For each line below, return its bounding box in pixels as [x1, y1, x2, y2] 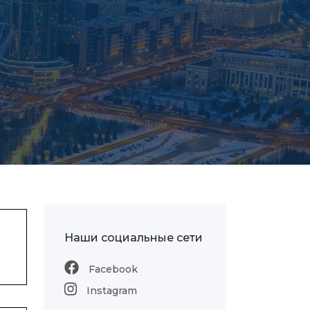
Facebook [86, 263, 138, 275]
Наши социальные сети [64, 231, 203, 244]
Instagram [84, 284, 138, 297]
